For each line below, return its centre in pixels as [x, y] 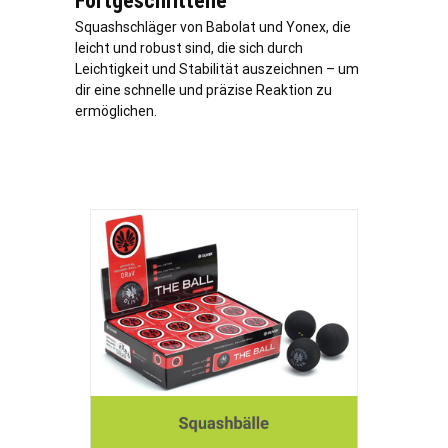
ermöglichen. [116, 110]
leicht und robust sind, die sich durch [189, 47]
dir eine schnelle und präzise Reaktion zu [203, 89]
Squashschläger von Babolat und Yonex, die [213, 26]
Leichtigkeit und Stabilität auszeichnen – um [217, 68]
